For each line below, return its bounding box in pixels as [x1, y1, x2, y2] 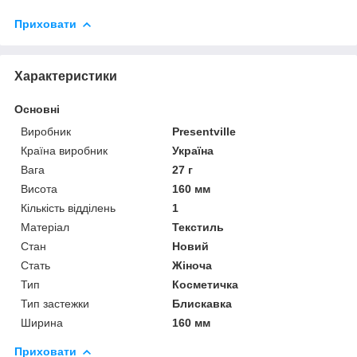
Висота [21, 182, 57, 195]
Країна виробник [21, 143, 108, 157]
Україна [172, 143, 214, 157]
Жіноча [172, 258, 213, 272]
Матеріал [21, 220, 69, 233]
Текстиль [172, 220, 225, 233]
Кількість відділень [21, 201, 116, 214]
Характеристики [14, 69, 117, 83]
